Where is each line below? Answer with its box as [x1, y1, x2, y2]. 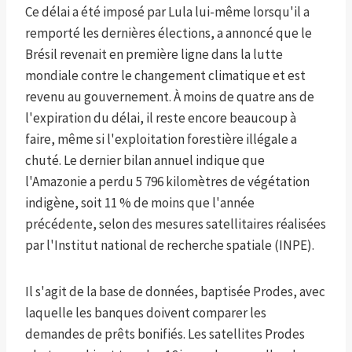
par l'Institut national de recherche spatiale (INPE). [25, 236, 314, 255]
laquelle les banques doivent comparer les [25, 304, 266, 322]
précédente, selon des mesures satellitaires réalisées [25, 215, 326, 233]
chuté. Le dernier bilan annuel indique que [25, 152, 265, 170]
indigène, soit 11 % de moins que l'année [25, 194, 255, 212]
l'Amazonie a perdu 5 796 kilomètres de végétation [25, 173, 310, 191]
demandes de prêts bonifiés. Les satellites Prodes [25, 325, 305, 343]
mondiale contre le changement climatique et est [25, 67, 306, 85]
